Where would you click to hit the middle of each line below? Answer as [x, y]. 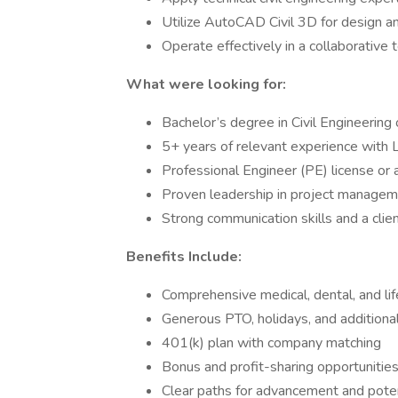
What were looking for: [206, 84]
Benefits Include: [184, 257]
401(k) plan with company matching [271, 343]
